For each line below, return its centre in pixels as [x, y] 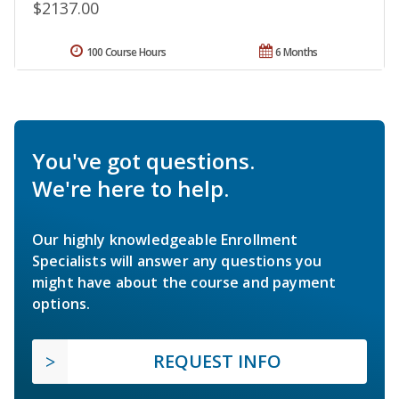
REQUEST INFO [217, 361]
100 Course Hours [126, 52]
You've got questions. [143, 160]
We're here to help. [130, 188]
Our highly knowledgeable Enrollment [165, 239]
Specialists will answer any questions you [177, 261]
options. [61, 303]
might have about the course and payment [184, 282]
